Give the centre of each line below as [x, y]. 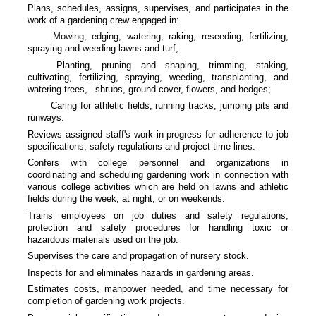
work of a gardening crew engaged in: [103, 20]
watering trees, [59, 89]
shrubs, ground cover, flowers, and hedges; [183, 89]
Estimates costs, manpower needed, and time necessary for [158, 289]
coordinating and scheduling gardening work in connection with [158, 175]
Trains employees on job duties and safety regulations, [158, 215]
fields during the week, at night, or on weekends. [126, 199]
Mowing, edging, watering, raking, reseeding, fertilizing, [170, 37]
